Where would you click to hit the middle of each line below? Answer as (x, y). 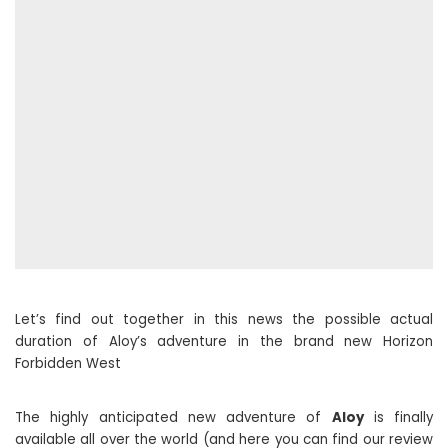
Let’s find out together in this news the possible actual (224, 319)
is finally (398, 417)
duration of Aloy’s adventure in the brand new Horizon (224, 341)
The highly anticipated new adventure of (173, 417)
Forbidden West (68, 363)
